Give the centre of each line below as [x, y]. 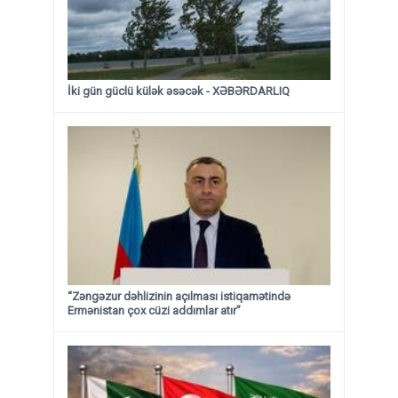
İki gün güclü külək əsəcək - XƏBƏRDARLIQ [179, 91]
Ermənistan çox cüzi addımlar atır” [154, 310]
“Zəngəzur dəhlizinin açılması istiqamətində [179, 296]
